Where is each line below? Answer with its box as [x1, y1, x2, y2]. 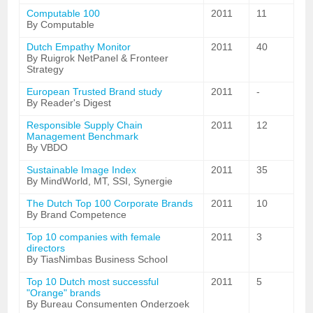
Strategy [27, 64, 64, 75]
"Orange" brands [27, 287, 101, 298]
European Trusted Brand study [27, 86, 163, 97]
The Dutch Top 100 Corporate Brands [27, 198, 194, 209]
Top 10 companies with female [27, 231, 161, 242]
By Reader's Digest [27, 97, 112, 108]
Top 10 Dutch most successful [27, 276, 159, 287]
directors [27, 242, 66, 254]
